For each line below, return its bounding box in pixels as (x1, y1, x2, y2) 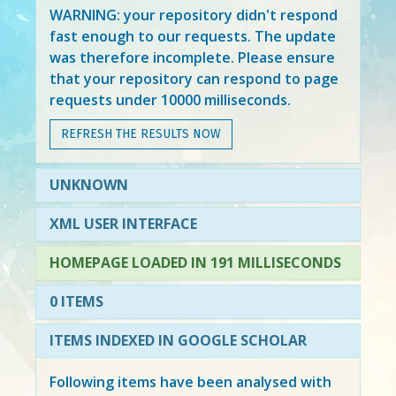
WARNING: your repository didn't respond (49, 4, 338, 25)
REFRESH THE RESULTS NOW (60, 126, 221, 141)
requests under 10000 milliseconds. (49, 89, 291, 110)
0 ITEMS (49, 291, 103, 311)
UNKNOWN (49, 174, 128, 194)
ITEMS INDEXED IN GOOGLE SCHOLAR (49, 330, 307, 350)
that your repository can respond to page (49, 68, 339, 88)
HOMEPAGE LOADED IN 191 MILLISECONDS (49, 252, 341, 272)
